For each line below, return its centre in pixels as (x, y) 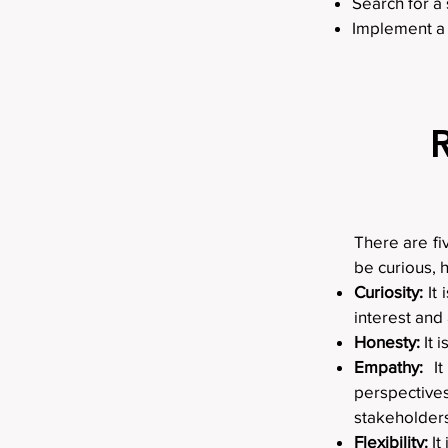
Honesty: (387, 341)
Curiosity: (388, 291)
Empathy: (388, 366)
